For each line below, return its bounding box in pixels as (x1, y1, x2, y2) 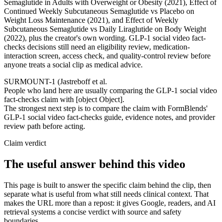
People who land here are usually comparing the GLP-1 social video (4, 86, 217, 95)
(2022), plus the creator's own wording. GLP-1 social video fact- (4, 34, 206, 43)
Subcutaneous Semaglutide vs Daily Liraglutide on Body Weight (4, 25, 206, 34)
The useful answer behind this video (4, 158, 185, 171)
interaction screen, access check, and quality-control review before (4, 52, 211, 60)
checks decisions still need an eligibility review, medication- (4, 43, 190, 52)
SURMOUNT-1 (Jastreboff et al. (4, 77, 107, 86)
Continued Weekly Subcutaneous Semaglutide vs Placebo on (4, 7, 194, 16)
